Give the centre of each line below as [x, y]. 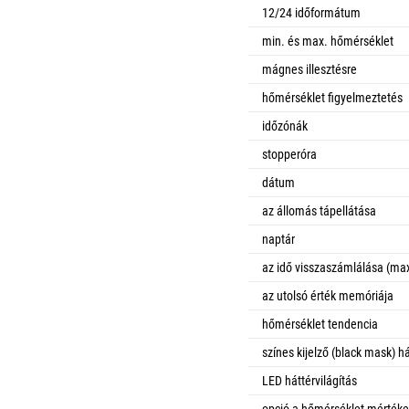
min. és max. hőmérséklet [328, 41]
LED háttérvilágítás [309, 381]
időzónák [285, 126]
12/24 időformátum [311, 13]
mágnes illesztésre [309, 69]
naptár [278, 239]
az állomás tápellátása [319, 211]
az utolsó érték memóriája [328, 296]
